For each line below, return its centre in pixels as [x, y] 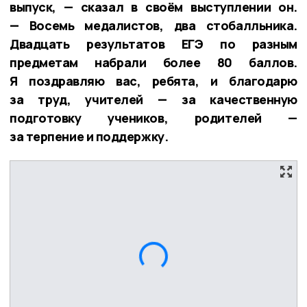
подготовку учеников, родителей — [153, 118]
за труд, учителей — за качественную [153, 99]
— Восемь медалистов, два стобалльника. [153, 25]
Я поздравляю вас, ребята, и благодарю [153, 81]
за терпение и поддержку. [89, 136]
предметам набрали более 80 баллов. [153, 62]
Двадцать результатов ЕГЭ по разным [153, 44]
